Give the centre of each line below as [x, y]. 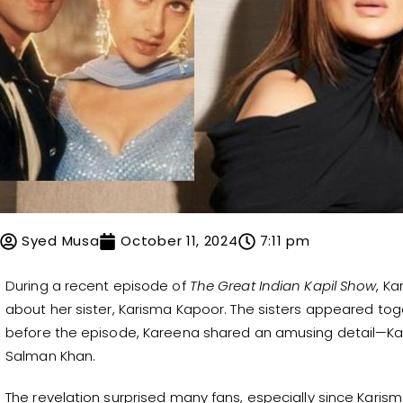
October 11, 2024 [179, 241]
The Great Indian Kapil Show [283, 286]
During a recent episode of [98, 286]
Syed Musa [61, 241]
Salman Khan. [51, 356]
